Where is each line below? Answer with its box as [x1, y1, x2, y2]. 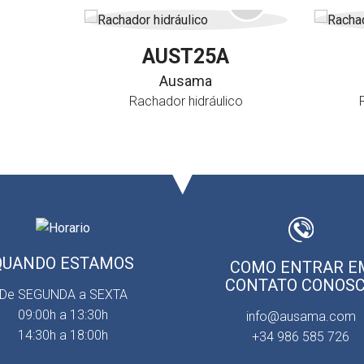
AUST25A [142, 45, 230, 69]
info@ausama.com [245, 308, 356, 324]
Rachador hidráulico [128, 93, 243, 110]
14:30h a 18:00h [18, 327, 109, 344]
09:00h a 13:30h [18, 307, 109, 323]
